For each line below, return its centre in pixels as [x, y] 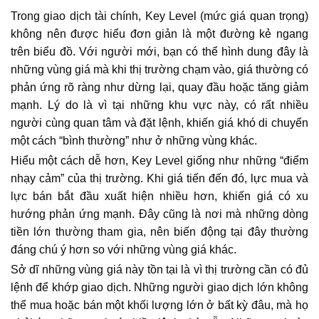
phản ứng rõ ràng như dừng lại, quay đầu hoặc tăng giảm [159, 87]
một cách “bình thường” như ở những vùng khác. [134, 141]
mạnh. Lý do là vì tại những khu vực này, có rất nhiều [159, 105]
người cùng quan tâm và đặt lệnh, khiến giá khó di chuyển [159, 123]
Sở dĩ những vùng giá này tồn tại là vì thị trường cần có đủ [159, 270]
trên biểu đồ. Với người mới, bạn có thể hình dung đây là [159, 52]
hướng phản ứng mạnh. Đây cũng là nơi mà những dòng [159, 214]
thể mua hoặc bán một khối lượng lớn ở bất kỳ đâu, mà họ [159, 305]
